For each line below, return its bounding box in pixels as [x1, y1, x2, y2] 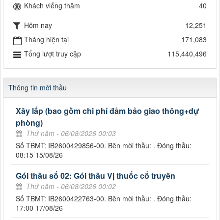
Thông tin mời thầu [8, 82, 67, 93]
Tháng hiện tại [24, 34, 69, 45]
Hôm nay [24, 20, 52, 30]
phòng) [16, 117, 43, 129]
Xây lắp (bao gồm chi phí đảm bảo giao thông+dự [16, 105, 199, 117]
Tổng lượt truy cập [24, 49, 81, 59]
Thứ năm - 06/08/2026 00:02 [26, 181, 116, 192]
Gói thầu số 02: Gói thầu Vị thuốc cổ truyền [16, 170, 175, 182]
